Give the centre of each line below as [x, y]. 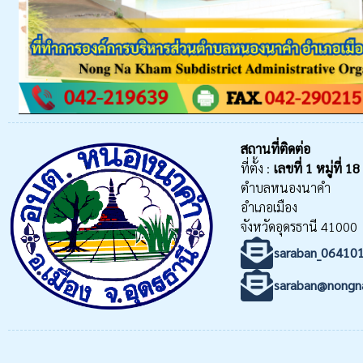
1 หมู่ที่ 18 [333, 168]
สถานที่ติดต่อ [276, 148]
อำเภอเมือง [269, 207]
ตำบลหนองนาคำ [286, 187]
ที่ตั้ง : [257, 168]
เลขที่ [290, 168]
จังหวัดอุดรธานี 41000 [299, 226]
